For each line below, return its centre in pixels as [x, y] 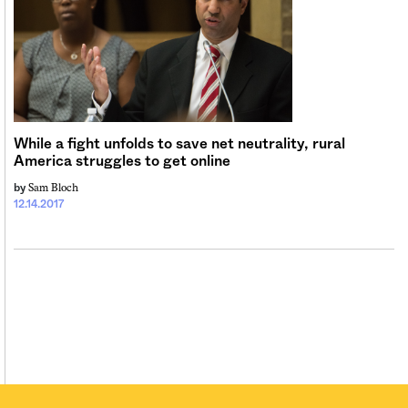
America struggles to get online [122, 162]
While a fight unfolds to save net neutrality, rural [179, 144]
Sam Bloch [53, 188]
